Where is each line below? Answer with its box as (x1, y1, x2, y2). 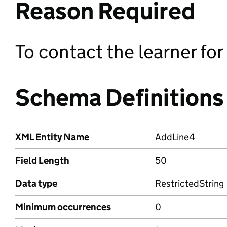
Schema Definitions (15, 83, 224, 112)
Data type (15, 178, 57, 190)
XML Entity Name (15, 131, 89, 143)
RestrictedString (155, 178, 224, 190)
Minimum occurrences (15, 201, 111, 213)
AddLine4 (155, 131, 195, 143)
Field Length (15, 155, 69, 166)
